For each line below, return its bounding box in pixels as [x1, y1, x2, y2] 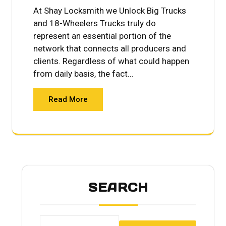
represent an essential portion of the [33, 30, 171, 41]
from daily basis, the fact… [33, 68, 133, 79]
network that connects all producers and [33, 43, 186, 53]
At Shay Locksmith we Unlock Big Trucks [33, 5, 186, 16]
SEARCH [88, 180, 148, 195]
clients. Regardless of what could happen [33, 55, 189, 66]
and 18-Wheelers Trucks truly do [33, 18, 156, 28]
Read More [48, 94, 88, 104]
